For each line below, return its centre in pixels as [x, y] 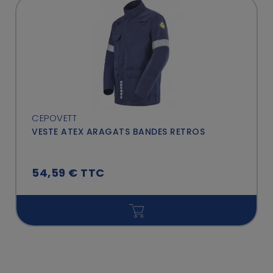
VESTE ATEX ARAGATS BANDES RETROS [118, 131]
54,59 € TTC [68, 172]
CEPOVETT [54, 118]
